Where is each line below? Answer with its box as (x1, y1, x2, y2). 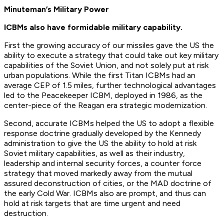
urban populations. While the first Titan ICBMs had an (4, 70, 195, 80)
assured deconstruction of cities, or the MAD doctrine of (4, 178, 211, 188)
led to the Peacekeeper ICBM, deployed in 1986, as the (4, 90, 202, 100)
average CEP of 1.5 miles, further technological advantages (4, 80, 216, 90)
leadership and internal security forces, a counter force (4, 158, 201, 168)
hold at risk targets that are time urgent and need (4, 198, 180, 208)
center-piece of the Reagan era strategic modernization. (4, 100, 207, 110)
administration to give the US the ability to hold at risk (4, 138, 196, 148)
